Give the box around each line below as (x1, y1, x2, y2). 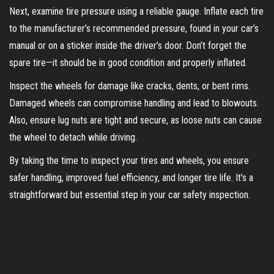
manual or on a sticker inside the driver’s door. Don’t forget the (9, 39, 246, 51)
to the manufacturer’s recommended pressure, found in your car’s (9, 22, 259, 34)
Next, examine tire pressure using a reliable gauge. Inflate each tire (9, 5, 264, 17)
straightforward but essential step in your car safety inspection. (9, 188, 250, 201)
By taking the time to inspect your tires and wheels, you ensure (9, 154, 249, 166)
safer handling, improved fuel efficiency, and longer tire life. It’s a (9, 171, 253, 183)
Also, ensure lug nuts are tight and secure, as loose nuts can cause (9, 114, 262, 126)
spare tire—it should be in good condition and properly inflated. (9, 56, 247, 68)
